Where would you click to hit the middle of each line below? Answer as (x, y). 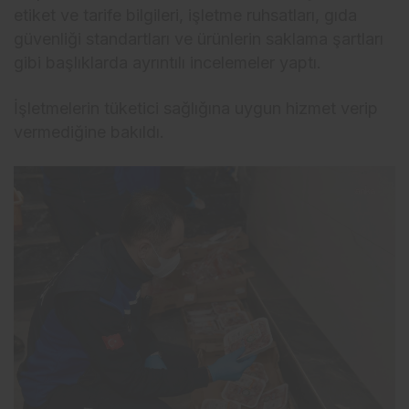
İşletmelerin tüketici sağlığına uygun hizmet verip (196, 108)
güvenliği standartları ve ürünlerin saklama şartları (199, 38)
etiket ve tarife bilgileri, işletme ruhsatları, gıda (186, 15)
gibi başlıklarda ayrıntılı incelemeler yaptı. (168, 62)
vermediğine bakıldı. (89, 131)
